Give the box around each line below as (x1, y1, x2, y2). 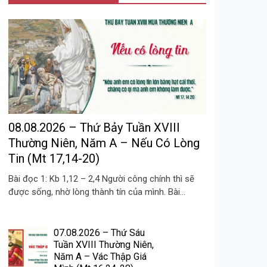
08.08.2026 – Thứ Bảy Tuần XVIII (8, 120, 180, 135)
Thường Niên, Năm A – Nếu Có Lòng (8, 136, 200, 151)
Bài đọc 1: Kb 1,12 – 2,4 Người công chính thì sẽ (8, 173, 194, 185)
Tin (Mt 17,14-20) (8, 151, 100, 166)
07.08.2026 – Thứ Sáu (54, 226, 145, 238)
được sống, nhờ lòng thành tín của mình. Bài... (8, 187, 185, 198)
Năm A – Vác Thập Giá (54, 250, 147, 262)
